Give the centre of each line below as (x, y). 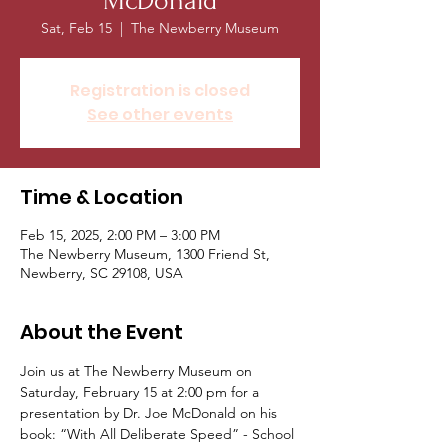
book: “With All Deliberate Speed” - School (159, 434)
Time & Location (101, 197)
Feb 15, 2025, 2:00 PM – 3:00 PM (120, 235)
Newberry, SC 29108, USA (101, 273)
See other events (160, 114)
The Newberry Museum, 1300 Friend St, (145, 254)
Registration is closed (160, 90)
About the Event (101, 332)
